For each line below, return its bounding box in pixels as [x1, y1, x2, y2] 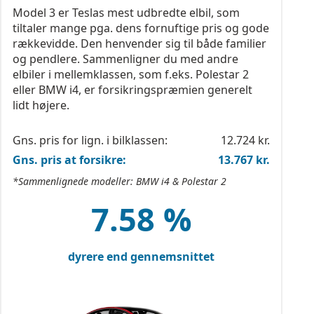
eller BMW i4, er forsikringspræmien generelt [13, 82, 252, 97]
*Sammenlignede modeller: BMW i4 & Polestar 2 [13, 175, 226, 188]
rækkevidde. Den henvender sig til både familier [13, 36, 266, 51]
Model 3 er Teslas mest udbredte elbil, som [13, 5, 240, 20]
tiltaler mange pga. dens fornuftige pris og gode [13, 20, 269, 36]
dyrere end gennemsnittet [68, 249, 215, 264]
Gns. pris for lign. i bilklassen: [13, 132, 168, 148]
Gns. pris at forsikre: [13, 152, 126, 168]
